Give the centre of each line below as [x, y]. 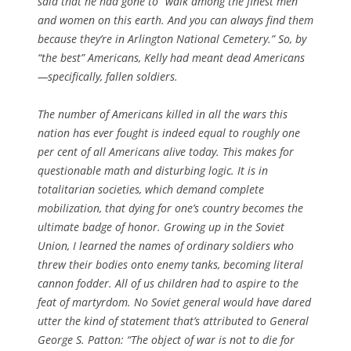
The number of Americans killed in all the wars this [163, 114]
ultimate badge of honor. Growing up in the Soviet [161, 226]
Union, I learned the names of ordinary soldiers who [166, 245]
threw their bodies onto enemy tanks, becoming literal [170, 264]
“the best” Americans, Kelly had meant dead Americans [171, 57]
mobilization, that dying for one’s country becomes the [170, 208]
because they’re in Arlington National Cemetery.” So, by [172, 38]
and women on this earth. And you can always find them [175, 20]
